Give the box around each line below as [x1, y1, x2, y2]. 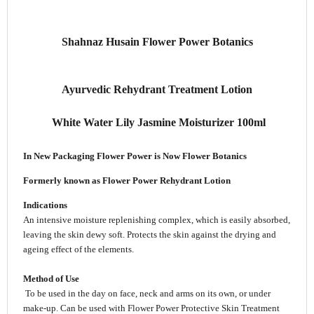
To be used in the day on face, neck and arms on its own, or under [22, 288, 271, 299]
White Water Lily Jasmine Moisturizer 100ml [48, 116, 266, 128]
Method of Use [22, 273, 79, 285]
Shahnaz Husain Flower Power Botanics [61, 35, 253, 48]
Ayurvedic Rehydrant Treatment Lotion [62, 83, 252, 95]
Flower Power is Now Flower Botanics [96, 150, 247, 161]
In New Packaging [22, 150, 97, 161]
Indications [22, 200, 67, 211]
